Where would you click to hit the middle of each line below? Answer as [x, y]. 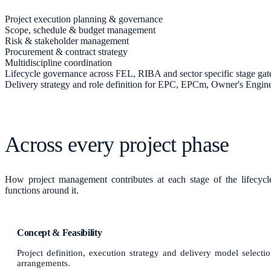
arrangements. [44, 263]
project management [68, 180]
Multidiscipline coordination [58, 62]
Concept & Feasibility [60, 233]
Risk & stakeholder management [67, 41]
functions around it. [42, 191]
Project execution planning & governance [84, 19]
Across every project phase [117, 144]
